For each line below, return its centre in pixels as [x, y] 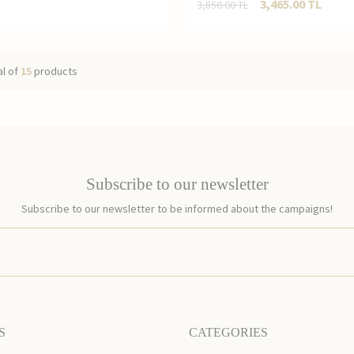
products [55, 71]
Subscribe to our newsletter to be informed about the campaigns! [177, 209]
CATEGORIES [228, 333]
